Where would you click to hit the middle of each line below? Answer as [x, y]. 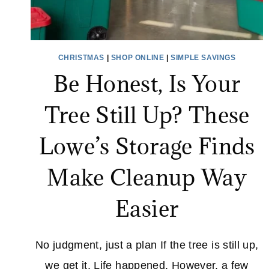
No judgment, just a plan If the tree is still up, [147, 245]
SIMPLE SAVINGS [203, 57]
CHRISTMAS [81, 57]
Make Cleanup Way [147, 177]
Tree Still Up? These [147, 114]
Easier [147, 208]
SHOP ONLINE [138, 57]
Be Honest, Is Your [147, 83]
